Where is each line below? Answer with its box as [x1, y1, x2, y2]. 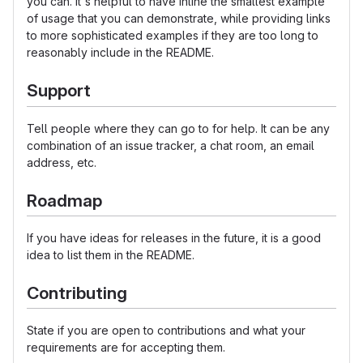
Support [27, 80, 91, 101]
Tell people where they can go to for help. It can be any [27, 121, 330, 135]
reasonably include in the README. [27, 45, 214, 60]
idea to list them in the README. [27, 247, 194, 262]
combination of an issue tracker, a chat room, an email [27, 138, 314, 152]
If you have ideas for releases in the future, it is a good [27, 230, 321, 245]
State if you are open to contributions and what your [27, 323, 305, 338]
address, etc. [27, 155, 96, 169]
